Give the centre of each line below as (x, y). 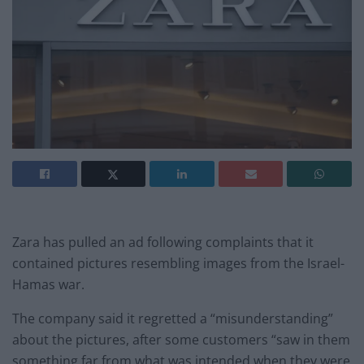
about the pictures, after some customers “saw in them (181, 340)
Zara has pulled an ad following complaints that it (163, 243)
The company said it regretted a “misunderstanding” (173, 319)
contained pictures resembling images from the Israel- (178, 264)
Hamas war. (48, 285)
